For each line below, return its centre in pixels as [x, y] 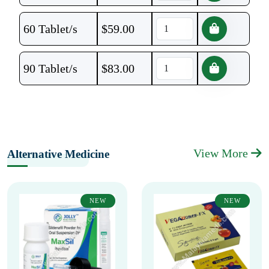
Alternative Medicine [58, 154]
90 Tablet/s [50, 68]
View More [222, 153]
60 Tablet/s [50, 29]
